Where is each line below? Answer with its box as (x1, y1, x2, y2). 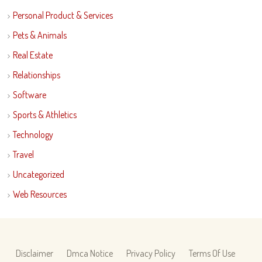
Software (12, 89, 46, 101)
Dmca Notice (66, 247, 113, 259)
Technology (12, 129, 53, 140)
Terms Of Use (188, 247, 235, 259)
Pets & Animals (12, 29, 67, 41)
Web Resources (12, 188, 67, 200)
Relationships (12, 69, 60, 81)
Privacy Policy (126, 247, 175, 259)
